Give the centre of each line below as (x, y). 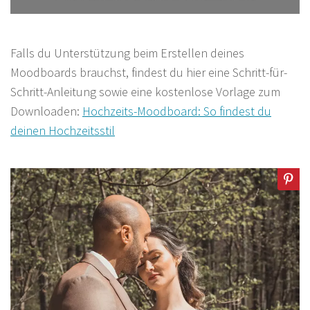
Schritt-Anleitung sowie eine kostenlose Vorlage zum (145, 92)
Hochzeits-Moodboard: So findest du (177, 111)
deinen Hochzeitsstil (63, 131)
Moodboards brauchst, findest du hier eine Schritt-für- (149, 73)
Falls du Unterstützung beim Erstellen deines (127, 53)
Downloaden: (46, 111)
